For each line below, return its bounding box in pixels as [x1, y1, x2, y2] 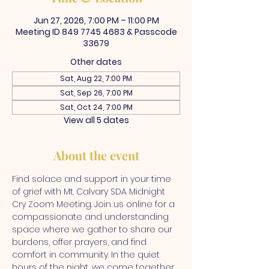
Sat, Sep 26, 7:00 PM [59, 88, 133, 98]
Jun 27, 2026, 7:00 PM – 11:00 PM [33, 14, 159, 26]
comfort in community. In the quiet [12, 249, 162, 261]
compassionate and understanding [12, 211, 171, 223]
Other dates [70, 56, 122, 68]
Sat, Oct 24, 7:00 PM [59, 102, 133, 112]
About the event [53, 147, 139, 163]
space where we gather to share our [12, 223, 175, 235]
